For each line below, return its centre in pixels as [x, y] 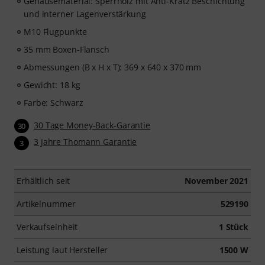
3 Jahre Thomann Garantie [85, 142]
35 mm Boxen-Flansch [67, 50]
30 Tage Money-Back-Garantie [92, 125]
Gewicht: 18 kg [52, 85]
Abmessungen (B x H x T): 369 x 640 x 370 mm [113, 67]
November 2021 [216, 180]
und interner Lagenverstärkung [85, 14]
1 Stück [233, 227]
